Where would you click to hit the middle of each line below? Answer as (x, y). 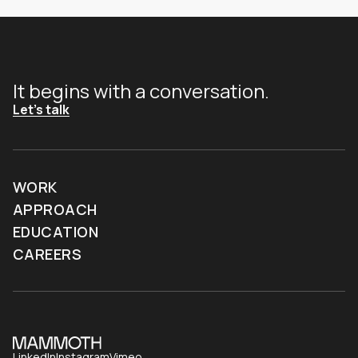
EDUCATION (56, 231)
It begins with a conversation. (141, 90)
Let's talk (41, 109)
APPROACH (55, 209)
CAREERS (48, 254)
